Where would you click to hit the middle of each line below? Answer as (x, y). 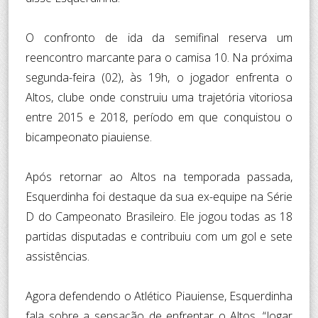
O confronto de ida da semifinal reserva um (159, 37)
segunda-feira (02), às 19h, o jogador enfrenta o (159, 77)
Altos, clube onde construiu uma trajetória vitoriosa (159, 97)
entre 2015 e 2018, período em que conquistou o (159, 117)
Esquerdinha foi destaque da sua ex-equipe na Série (159, 196)
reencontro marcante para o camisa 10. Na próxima (159, 57)
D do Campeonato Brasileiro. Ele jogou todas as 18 (159, 216)
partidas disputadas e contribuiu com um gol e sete (159, 236)
